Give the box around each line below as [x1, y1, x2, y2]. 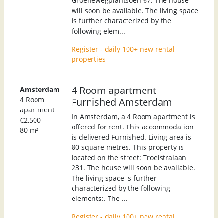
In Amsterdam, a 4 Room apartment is [72, 111, 195, 121]
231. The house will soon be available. [72, 163, 195, 172]
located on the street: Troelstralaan [72, 152, 186, 162]
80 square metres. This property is [72, 142, 184, 152]
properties [72, 54, 106, 64]
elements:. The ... [72, 193, 127, 203]
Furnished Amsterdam [72, 94, 172, 109]
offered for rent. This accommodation [72, 122, 194, 131]
